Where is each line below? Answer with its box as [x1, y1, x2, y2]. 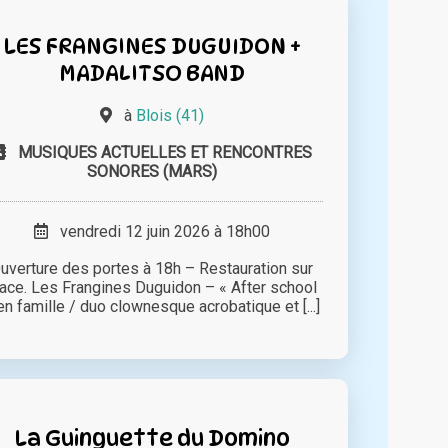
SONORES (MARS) [86, 162, 217, 182]
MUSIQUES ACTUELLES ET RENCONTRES [17, 143, 312, 163]
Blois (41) [135, 106, 204, 126]
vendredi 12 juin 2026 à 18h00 [47, 222, 270, 242]
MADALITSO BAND [58, 59, 245, 87]
